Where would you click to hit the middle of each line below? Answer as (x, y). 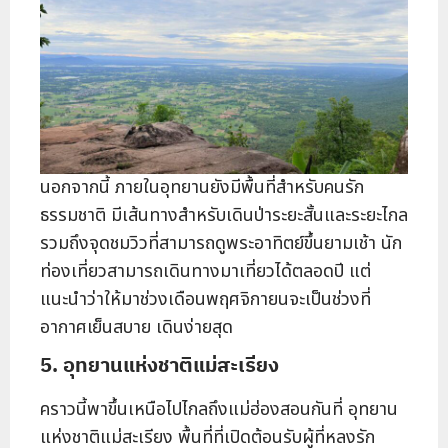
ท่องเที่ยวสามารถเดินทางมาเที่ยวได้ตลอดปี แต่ (205, 272)
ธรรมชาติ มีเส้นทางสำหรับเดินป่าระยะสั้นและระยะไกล (224, 216)
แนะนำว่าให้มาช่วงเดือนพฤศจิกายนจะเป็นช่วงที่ (205, 300)
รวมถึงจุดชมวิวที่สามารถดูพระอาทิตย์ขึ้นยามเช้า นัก (221, 244)
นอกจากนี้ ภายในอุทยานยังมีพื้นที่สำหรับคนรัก (202, 188)
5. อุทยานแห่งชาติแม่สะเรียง (159, 365)
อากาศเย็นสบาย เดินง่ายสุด (136, 328)
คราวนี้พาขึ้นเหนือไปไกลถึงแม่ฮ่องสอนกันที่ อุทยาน (219, 410)
